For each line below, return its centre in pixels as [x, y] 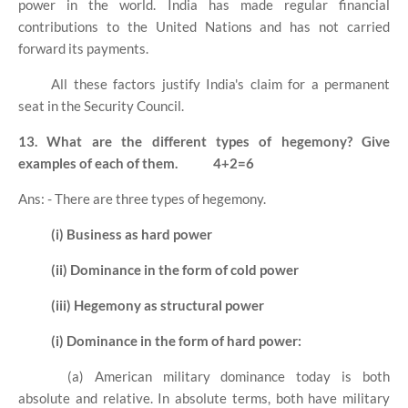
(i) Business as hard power [132, 235]
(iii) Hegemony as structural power [158, 306]
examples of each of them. [99, 163]
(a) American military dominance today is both [229, 377]
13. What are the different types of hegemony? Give [204, 142]
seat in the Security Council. [101, 106]
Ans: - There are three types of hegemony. [142, 199]
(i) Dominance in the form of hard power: [176, 341]
